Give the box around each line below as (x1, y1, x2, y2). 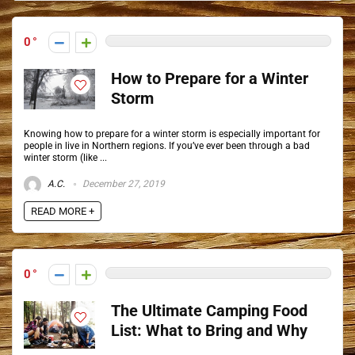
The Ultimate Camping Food (111, 302, 307, 320)
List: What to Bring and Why (111, 322, 307, 340)
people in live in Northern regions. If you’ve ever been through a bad (24, 140, 310, 151)
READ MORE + (31, 205, 94, 217)
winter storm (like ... (24, 152, 107, 163)
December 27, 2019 (80, 178, 165, 190)
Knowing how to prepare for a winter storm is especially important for (24, 128, 320, 139)
